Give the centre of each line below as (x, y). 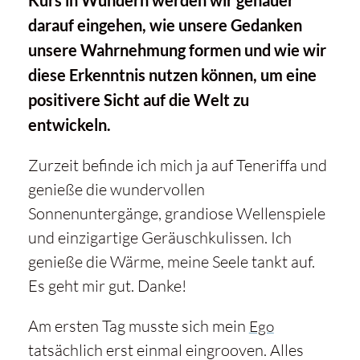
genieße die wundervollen (116, 190)
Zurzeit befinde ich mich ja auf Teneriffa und (177, 166)
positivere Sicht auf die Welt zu (138, 100)
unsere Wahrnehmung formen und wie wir (177, 50)
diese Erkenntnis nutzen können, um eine (172, 75)
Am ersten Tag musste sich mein (138, 326)
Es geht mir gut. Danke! (107, 286)
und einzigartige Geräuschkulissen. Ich (160, 238)
